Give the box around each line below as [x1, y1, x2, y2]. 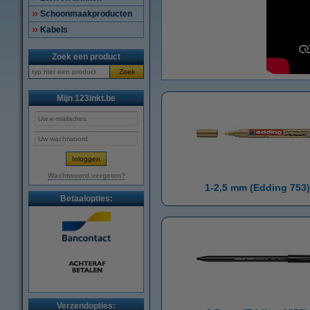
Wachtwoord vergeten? [47, 172, 125, 179]
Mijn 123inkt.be [57, 93, 116, 103]
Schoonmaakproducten [40, 9, 132, 19]
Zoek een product [52, 52, 120, 62]
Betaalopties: [60, 194, 113, 203]
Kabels [40, 25, 68, 35]
